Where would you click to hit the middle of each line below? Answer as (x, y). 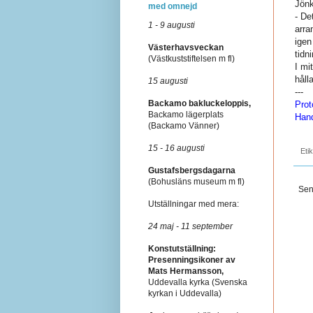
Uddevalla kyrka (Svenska (198, 282)
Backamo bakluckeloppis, (199, 103)
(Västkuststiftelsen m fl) (191, 58)
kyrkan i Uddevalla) (185, 293)
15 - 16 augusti (176, 148)
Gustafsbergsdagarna (192, 170)
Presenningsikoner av (192, 260)
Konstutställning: (182, 248)
